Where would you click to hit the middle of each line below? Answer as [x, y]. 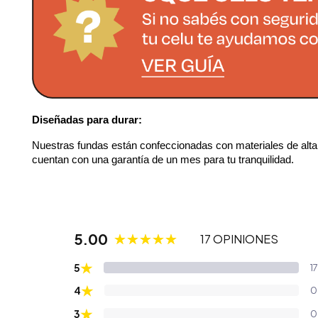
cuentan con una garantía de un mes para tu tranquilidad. [163, 160]
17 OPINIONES [239, 238]
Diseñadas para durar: [87, 120]
